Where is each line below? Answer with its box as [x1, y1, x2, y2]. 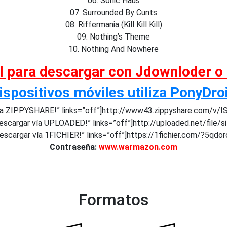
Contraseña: [50, 142, 99, 152]
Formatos [79, 190, 148, 209]
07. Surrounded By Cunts [70, 8, 157, 17]
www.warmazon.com [99, 142, 177, 152]
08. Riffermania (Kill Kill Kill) [65, 20, 162, 29]
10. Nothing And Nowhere [68, 44, 159, 54]
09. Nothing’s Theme [77, 32, 150, 42]
